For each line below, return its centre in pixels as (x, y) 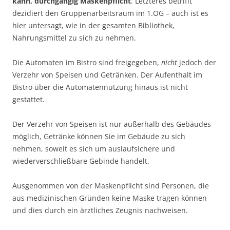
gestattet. (28, 99)
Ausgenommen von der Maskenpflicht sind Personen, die (111, 185)
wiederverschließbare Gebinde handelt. (81, 161)
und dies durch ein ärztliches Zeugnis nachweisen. (100, 210)
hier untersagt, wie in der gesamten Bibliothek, (93, 25)
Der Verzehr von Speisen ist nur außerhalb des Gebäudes (112, 124)
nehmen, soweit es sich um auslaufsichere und (94, 148)
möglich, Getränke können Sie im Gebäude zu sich (99, 136)
